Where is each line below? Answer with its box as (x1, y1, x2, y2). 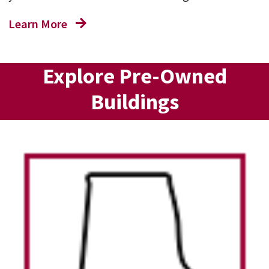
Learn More (8, 16, 67, 32)
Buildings (90, 88, 179, 115)
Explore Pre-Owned (42, 62, 227, 89)
